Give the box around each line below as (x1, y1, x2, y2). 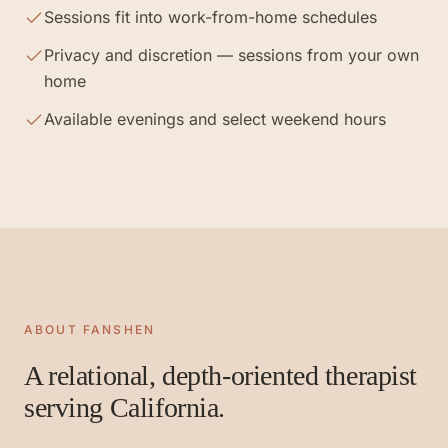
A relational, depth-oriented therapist (24, 360, 418, 391)
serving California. (24, 392, 226, 423)
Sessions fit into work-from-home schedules (44, 7, 377, 27)
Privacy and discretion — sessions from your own (44, 45, 419, 65)
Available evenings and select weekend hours (44, 109, 386, 129)
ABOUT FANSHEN (24, 322, 156, 337)
